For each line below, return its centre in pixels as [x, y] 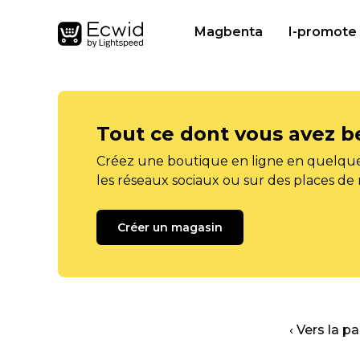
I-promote [323, 32]
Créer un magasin [170, 227]
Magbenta [229, 32]
